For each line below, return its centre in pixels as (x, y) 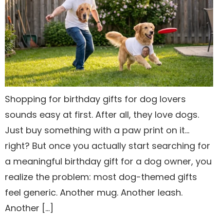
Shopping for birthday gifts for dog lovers (95, 99)
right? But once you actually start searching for (108, 145)
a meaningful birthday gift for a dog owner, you (108, 161)
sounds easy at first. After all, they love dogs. (102, 114)
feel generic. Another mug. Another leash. (94, 192)
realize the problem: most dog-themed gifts (101, 177)
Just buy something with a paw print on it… (97, 130)
